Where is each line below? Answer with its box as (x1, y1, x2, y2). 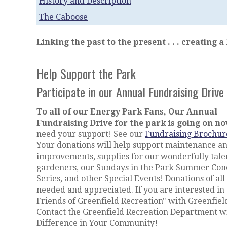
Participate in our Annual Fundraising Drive (36, 83, 224, 101)
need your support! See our (36, 129, 145, 139)
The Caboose (39, 12, 88, 22)
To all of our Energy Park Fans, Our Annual (36, 106, 217, 117)
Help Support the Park (36, 64, 136, 83)
